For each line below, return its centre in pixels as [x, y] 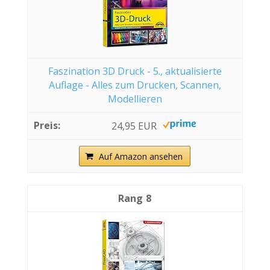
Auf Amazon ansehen [141, 156]
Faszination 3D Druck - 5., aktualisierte [135, 71]
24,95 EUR [134, 126]
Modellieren [135, 99]
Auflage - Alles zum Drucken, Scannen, [135, 85]
